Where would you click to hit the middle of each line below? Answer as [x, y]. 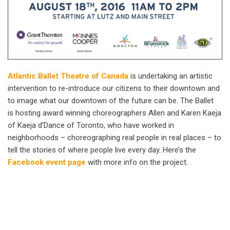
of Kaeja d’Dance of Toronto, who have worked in [91, 125]
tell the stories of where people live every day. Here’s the [102, 150]
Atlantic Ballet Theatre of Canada [68, 76]
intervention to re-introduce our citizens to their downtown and [114, 88]
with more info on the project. [137, 162]
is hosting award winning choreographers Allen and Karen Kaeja [114, 113]
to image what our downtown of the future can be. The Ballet [111, 100]
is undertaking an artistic [170, 76]
